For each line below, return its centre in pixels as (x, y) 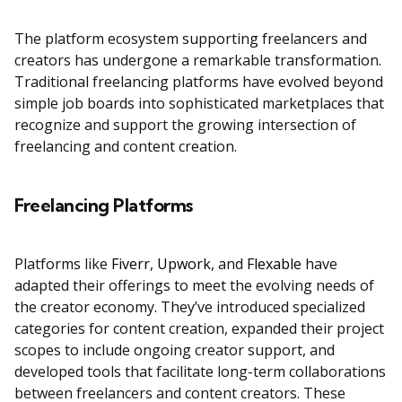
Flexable (274, 264)
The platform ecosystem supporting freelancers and (191, 39)
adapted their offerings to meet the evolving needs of (194, 286)
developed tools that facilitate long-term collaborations (200, 372)
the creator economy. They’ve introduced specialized (190, 307)
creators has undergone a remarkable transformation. (198, 61)
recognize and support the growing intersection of (185, 125)
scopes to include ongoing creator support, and (175, 350)
